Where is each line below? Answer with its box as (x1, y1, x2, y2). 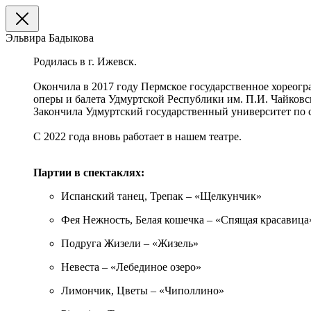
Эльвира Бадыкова (6, 32, 94, 44)
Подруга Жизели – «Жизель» (61, 237, 199, 249)
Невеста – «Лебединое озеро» (61, 261, 201, 273)
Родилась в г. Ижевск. (33, 56, 137, 67)
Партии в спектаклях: (33, 167, 144, 178)
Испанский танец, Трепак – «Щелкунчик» (61, 190, 262, 202)
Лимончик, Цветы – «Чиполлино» (61, 285, 224, 296)
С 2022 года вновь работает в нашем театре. (33, 131, 242, 142)
